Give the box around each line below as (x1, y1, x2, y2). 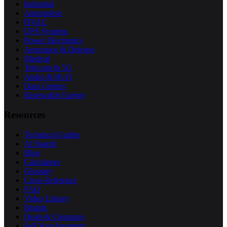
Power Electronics (24, 36, 83, 45)
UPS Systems (24, 27, 68, 36)
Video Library (24, 194, 69, 203)
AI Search (24, 139, 57, 148)
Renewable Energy (24, 91, 86, 100)
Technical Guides (24, 130, 80, 139)
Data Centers (24, 82, 66, 91)
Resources (4, 109, 45, 121)
